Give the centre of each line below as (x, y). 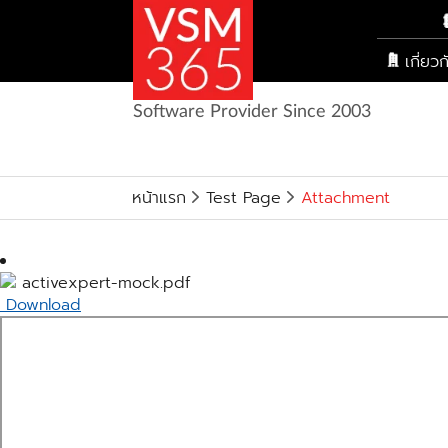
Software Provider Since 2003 (251, 112)
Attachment (345, 198)
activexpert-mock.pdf (103, 283)
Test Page (243, 198)
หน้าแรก (159, 198)
